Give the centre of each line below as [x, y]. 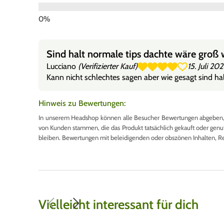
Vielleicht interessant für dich [118, 204]
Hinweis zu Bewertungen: [82, 103]
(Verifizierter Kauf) [108, 66]
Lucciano [62, 66]
